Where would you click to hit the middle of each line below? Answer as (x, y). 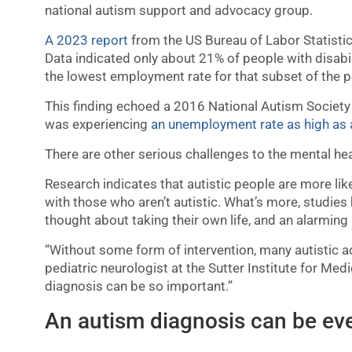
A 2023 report (86, 40)
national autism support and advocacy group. (179, 11)
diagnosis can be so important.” (139, 286)
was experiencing (98, 125)
